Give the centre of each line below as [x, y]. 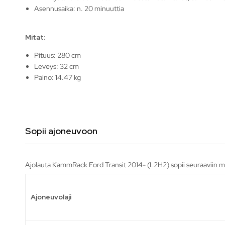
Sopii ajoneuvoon [61, 131]
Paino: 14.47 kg [58, 77]
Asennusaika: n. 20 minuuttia [79, 8]
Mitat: [35, 37]
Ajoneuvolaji [51, 197]
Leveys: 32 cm [57, 66]
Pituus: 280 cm [58, 55]
